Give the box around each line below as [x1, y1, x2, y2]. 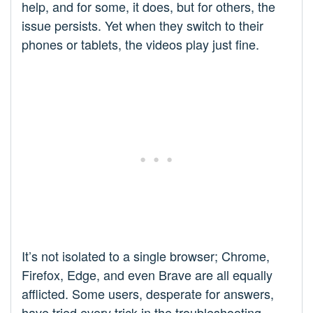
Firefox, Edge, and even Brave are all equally [22, 265, 272, 284]
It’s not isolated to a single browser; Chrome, [22, 247, 270, 265]
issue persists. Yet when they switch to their [22, 16, 263, 35]
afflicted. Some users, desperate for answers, [22, 284, 274, 303]
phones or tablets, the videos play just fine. [22, 35, 259, 54]
